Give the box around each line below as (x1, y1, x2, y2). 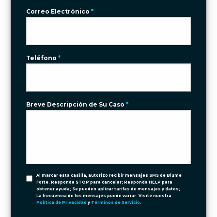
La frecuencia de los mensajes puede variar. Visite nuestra (36, 193, 172, 198)
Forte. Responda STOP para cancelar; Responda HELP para (36, 180, 173, 185)
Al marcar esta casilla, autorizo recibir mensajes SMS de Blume (36, 173, 182, 178)
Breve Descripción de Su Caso (26, 101, 126, 108)
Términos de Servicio (91, 200, 140, 205)
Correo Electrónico (26, 8, 92, 15)
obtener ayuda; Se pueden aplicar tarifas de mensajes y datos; (36, 186, 181, 191)
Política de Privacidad (36, 200, 87, 205)
